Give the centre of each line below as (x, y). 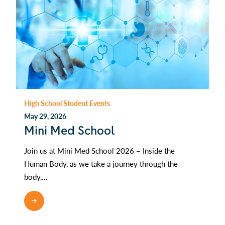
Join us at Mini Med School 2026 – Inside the (99, 151)
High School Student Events (67, 103)
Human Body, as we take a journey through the (101, 164)
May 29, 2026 (45, 116)
